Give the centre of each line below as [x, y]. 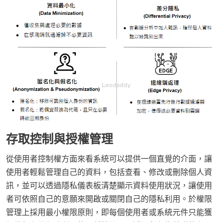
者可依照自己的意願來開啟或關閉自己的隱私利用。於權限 [109, 199]
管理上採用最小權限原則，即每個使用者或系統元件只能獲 [109, 212]
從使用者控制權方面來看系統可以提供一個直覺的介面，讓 [109, 159]
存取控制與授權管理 [59, 139]
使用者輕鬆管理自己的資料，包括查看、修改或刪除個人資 [109, 172]
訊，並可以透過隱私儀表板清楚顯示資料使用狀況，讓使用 [109, 185]
